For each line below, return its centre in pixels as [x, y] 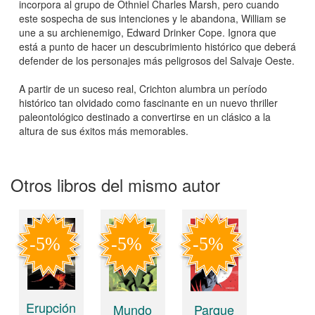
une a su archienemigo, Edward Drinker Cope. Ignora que [148, 33]
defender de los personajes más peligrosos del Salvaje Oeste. [157, 61]
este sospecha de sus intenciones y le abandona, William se [153, 19]
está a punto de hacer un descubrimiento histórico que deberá [157, 47]
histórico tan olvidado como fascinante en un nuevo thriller [148, 103]
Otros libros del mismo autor [115, 185]
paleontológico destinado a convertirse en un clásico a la [145, 117]
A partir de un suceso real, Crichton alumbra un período [143, 89]
